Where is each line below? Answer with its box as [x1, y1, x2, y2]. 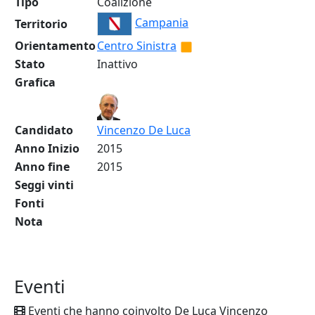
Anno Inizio [15, 141, 79, 156]
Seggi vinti [15, 177, 74, 193]
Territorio [15, 16, 67, 32]
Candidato [15, 122, 73, 138]
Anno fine [15, 159, 70, 174]
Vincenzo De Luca [97, 122, 191, 138]
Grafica [15, 75, 56, 90]
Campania [135, 15, 188, 31]
